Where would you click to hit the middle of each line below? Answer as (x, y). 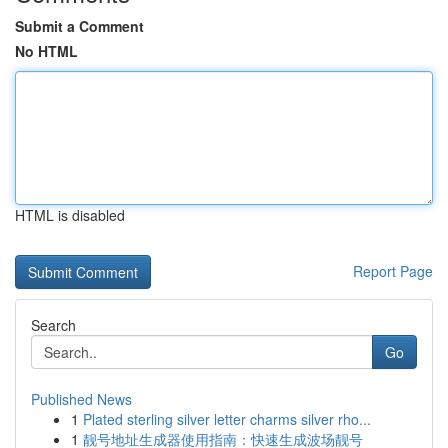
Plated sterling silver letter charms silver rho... (227, 419)
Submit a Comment (79, 26)
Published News (81, 399)
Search (53, 325)
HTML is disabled (70, 215)
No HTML (46, 51)
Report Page (393, 271)
